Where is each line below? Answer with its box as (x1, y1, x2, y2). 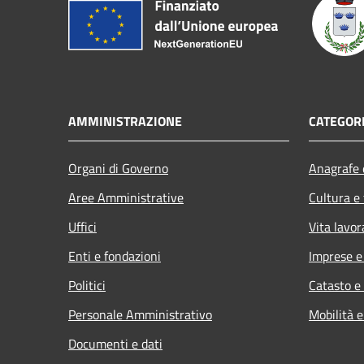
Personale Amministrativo (68, 304, 212, 324)
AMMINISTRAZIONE (68, 110, 182, 131)
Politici (68, 275, 106, 295)
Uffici (68, 216, 97, 236)
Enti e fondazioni (68, 245, 161, 266)
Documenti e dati (68, 333, 162, 353)
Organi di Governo (68, 158, 168, 178)
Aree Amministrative (68, 187, 184, 207)
